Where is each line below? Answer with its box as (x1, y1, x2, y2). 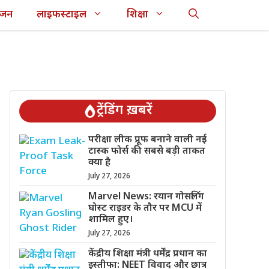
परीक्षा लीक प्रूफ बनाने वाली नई (88, 134, 207, 147)
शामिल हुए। (88, 214, 133, 226)
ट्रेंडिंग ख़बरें (96, 102, 153, 119)
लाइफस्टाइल (37, 8, 86, 22)
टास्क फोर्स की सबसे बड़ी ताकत (88, 145, 205, 158)
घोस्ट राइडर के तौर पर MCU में (88, 202, 202, 215)
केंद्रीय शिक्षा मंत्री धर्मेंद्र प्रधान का (88, 248, 207, 261)
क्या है (88, 157, 110, 169)
